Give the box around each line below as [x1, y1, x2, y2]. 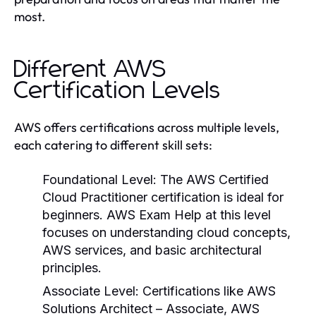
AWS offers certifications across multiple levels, [14, 119, 279, 135]
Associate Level [42, 283, 135, 298]
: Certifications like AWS [135, 283, 276, 298]
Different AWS [14, 57, 167, 82]
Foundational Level [42, 171, 153, 187]
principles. [42, 260, 102, 275]
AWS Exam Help [107, 207, 202, 222]
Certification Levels [14, 78, 221, 103]
